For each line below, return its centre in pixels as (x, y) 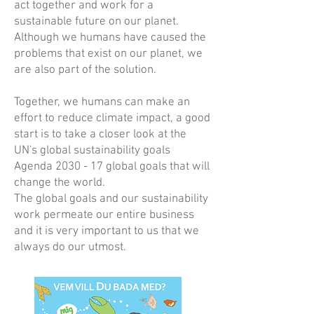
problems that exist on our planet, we (108, 54)
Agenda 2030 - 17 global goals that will (112, 167)
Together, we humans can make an (102, 102)
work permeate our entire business (104, 215)
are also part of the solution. (85, 70)
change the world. (60, 183)
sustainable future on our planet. (96, 22)
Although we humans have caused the (110, 38)
